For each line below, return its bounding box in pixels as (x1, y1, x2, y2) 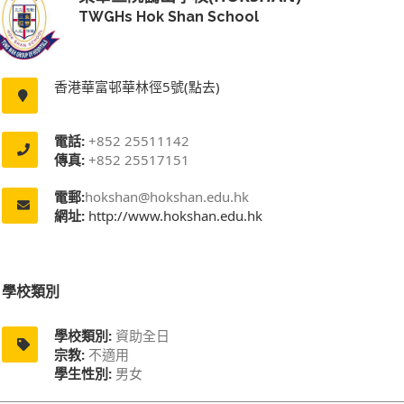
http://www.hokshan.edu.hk (85, 206, 262, 225)
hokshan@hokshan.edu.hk (85, 187, 249, 206)
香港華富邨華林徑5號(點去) (54, 77, 220, 96)
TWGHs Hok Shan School (78, 7, 259, 25)
